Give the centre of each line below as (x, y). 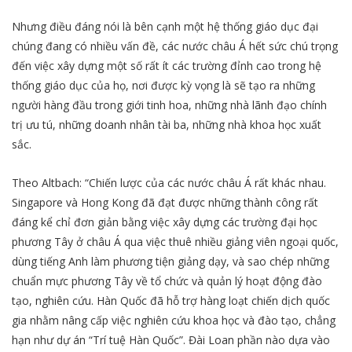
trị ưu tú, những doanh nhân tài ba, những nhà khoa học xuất (167, 125)
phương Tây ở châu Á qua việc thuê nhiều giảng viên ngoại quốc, (175, 241)
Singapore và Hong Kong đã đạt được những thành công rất (165, 202)
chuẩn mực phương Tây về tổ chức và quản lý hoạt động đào (167, 280)
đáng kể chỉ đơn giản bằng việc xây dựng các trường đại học (165, 222)
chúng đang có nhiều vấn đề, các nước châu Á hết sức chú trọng (175, 46)
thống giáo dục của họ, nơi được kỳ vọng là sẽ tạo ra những (163, 86)
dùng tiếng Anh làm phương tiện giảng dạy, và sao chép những (170, 261)
